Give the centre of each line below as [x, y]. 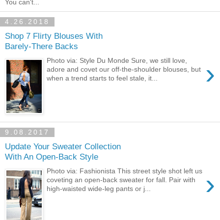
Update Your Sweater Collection [63, 146]
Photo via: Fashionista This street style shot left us [125, 171]
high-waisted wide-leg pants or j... [99, 188]
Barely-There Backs [41, 46]
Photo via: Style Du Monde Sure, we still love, [117, 60]
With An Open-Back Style [52, 156]
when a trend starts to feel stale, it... [102, 78]
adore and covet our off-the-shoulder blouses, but [124, 69]
